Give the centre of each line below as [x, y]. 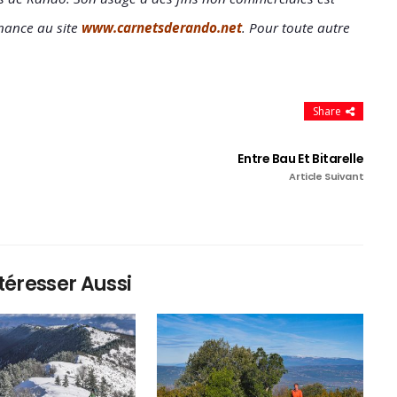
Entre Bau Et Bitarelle [301, 158]
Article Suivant [327, 176]
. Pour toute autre [296, 27]
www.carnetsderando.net [162, 27]
